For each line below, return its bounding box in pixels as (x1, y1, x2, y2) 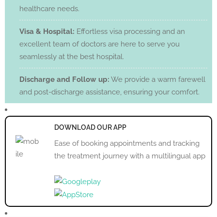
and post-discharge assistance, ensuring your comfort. (19, 88, 200, 97)
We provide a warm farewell (109, 75, 205, 84)
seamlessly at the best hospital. (19, 52, 124, 62)
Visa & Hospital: (19, 27, 75, 36)
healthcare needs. (19, 4, 79, 14)
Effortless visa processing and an (75, 27, 185, 36)
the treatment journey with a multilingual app (54, 152, 205, 161)
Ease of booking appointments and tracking (54, 139, 200, 148)
